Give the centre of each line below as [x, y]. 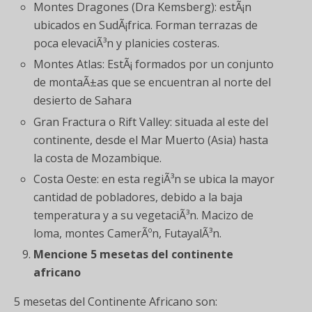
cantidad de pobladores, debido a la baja [138, 197]
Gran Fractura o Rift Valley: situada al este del [151, 122]
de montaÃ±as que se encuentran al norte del [153, 83]
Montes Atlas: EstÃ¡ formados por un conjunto [154, 64]
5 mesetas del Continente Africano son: [116, 301]
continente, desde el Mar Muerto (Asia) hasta [151, 140]
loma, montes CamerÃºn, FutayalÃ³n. [128, 233]
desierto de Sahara [83, 101]
